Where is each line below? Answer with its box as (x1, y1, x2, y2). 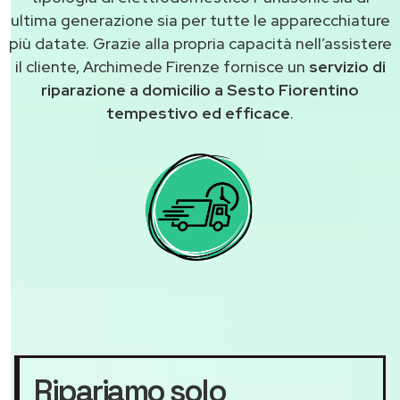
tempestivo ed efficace (106, 103, 290, 124)
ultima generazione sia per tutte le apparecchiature (10, 10, 390, 31)
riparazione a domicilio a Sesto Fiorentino (41, 79, 359, 101)
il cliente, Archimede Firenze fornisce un (14, 56, 309, 78)
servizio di (308, 56, 386, 78)
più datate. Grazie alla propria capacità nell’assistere (8, 33, 392, 54)
